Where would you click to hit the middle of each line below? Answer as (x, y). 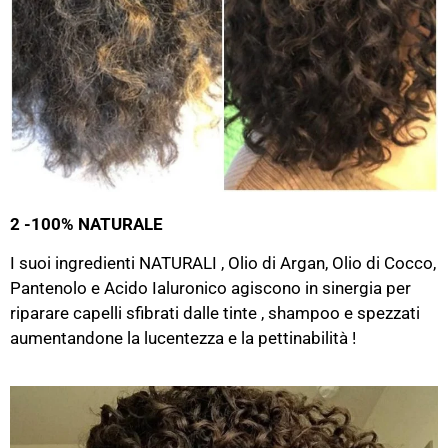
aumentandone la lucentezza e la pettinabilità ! (183, 338)
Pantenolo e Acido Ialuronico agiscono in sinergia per (210, 288)
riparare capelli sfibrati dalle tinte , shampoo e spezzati (215, 313)
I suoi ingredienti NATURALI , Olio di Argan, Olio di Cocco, (223, 263)
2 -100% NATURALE (86, 223)
